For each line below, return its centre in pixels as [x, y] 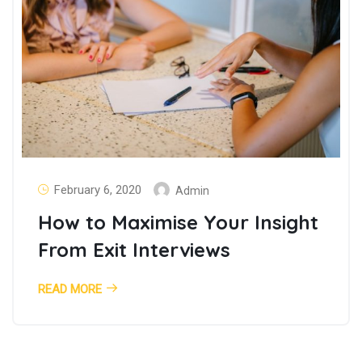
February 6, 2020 [98, 190]
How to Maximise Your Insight [178, 222]
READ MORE [70, 289]
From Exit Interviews [134, 249]
